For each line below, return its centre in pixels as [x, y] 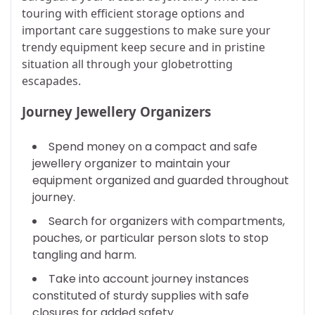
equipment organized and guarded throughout [161, 180]
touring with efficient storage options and [133, 13]
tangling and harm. [84, 255]
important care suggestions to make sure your [146, 30]
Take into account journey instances [149, 279]
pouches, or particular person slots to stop [150, 238]
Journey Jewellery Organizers [116, 112]
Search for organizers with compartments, [167, 221]
